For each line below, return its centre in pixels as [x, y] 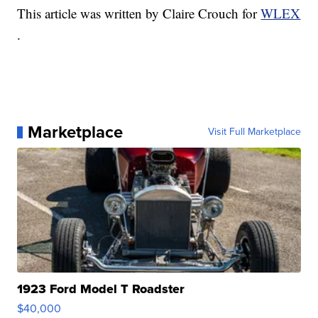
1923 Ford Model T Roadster [101, 289]
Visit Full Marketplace [254, 132]
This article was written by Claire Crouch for [139, 13]
